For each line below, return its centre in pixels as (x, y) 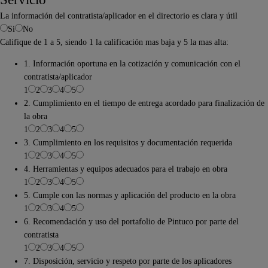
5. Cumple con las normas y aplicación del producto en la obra (130, 195)
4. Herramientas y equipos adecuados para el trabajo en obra (126, 169)
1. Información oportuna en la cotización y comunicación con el (132, 64)
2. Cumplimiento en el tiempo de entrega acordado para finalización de (144, 103)
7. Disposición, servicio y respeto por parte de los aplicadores (128, 261)
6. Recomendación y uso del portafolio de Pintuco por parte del (131, 222)
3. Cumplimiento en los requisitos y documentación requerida (128, 143)
